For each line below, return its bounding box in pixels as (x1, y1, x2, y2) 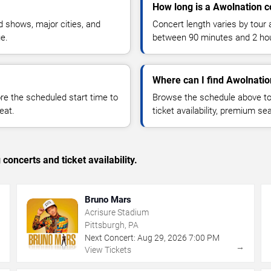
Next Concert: (85, 232, 136, 243)
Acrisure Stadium (85, 207, 149, 217)
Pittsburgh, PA (85, 220, 139, 230)
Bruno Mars (85, 194, 132, 205)
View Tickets (85, 244, 132, 255)
